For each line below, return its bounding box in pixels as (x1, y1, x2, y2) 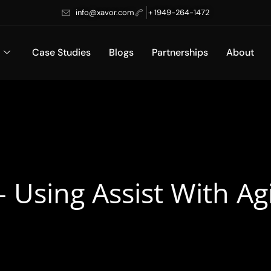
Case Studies (31, 46, 91, 59)
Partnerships (151, 46, 208, 59)
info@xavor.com (75, 7, 134, 18)
